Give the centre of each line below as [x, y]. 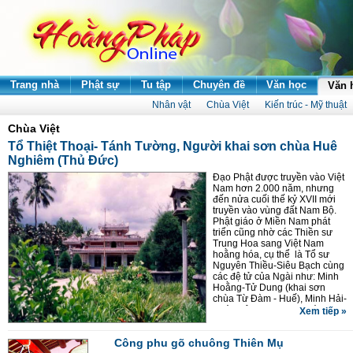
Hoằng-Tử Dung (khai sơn [269, 288]
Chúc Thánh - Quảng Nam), [272, 321]
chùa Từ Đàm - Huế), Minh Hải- [280, 299]
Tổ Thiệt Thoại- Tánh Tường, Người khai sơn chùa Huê [173, 146]
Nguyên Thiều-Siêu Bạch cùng [279, 266]
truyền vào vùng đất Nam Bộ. [275, 210]
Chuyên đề [219, 85]
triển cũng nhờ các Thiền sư [273, 232]
